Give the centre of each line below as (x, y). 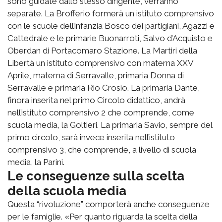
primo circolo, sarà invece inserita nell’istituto (91, 138)
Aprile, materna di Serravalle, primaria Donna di (96, 76)
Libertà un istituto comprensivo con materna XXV (100, 63)
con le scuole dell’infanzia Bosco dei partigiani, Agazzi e (111, 26)
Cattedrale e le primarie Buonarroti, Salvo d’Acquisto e (110, 38)
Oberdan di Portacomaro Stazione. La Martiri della (102, 51)
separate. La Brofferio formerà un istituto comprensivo (111, 14)
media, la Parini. (36, 162)
